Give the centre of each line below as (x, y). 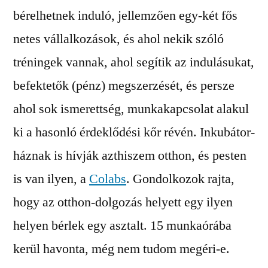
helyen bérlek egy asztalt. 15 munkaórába (122, 226)
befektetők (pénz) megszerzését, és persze (124, 86)
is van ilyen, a (51, 179)
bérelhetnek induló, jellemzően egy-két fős (125, 16)
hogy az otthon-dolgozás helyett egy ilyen (123, 202)
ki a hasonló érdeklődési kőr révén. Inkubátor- (134, 132)
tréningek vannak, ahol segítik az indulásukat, (134, 62)
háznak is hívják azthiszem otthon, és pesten (130, 156)
